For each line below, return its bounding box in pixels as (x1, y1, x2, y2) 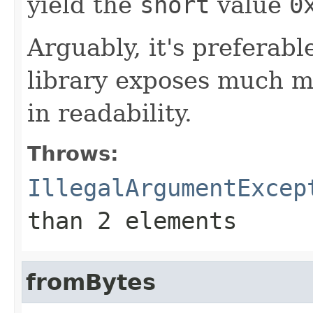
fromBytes (26, 269, 156, 295)
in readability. (27, 99, 192, 127)
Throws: (27, 141, 119, 166)
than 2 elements (27, 206, 237, 235)
